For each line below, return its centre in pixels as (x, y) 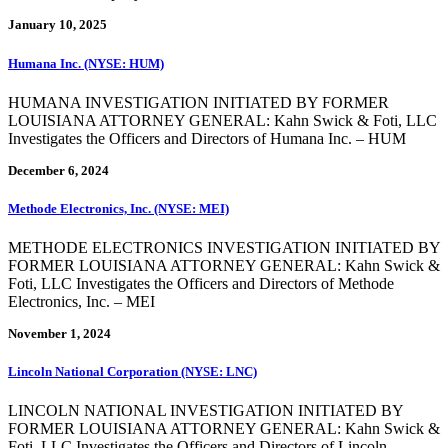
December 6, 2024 (58, 170)
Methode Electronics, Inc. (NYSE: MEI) (118, 208)
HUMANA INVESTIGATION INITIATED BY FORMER (198, 102)
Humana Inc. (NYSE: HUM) (86, 63)
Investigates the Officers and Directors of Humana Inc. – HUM (207, 138)
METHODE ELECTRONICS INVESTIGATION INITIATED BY (224, 248)
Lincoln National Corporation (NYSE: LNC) (132, 372)
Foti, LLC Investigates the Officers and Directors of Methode (201, 284)
